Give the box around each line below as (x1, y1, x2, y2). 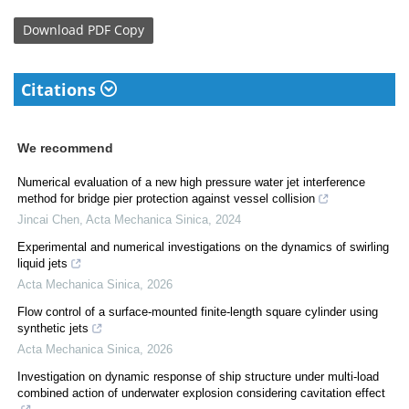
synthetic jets (17, 320, 89, 335)
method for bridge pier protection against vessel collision (17, 191, 315, 205)
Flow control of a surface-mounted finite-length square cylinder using (17, 304, 378, 319)
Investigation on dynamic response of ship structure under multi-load (17, 369, 379, 383)
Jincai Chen (17, 212, 79, 226)
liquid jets (17, 256, 68, 270)
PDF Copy (88, 21, 144, 39)
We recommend (17, 140, 113, 155)
